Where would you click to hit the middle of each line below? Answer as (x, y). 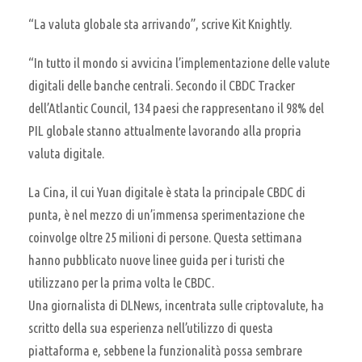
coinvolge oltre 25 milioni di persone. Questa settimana (165, 237)
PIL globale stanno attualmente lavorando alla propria (165, 130)
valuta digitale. (66, 153)
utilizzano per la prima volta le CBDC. (121, 282)
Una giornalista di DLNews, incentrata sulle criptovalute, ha (176, 305)
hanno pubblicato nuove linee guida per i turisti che (156, 259)
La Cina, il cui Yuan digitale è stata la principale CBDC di (167, 192)
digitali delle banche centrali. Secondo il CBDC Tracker (162, 85)
